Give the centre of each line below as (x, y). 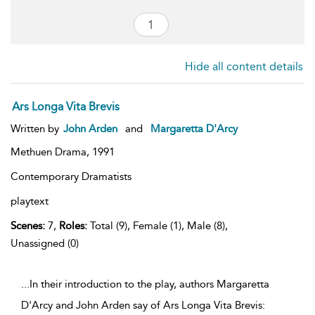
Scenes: (28, 226)
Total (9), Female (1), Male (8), (157, 226)
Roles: (73, 226)
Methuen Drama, (51, 152)
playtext (30, 201)
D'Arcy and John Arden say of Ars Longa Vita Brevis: (143, 305)
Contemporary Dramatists (71, 176)
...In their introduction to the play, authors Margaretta (145, 284)
